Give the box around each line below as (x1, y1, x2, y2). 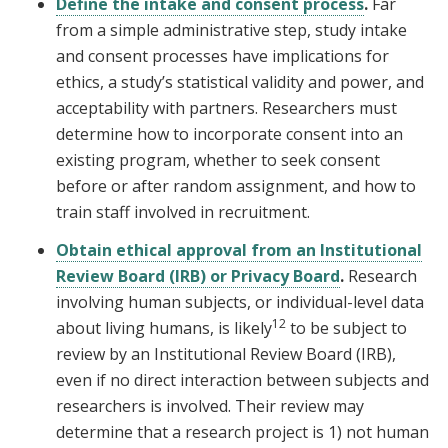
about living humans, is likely (56, 317, 272, 340)
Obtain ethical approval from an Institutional (56, 239, 422, 262)
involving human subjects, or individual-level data (56, 291, 424, 314)
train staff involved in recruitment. (56, 201, 310, 224)
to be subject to (286, 317, 407, 340)
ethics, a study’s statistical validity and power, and (56, 71, 424, 94)
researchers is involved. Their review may (56, 395, 364, 418)
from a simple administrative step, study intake (56, 19, 407, 42)
